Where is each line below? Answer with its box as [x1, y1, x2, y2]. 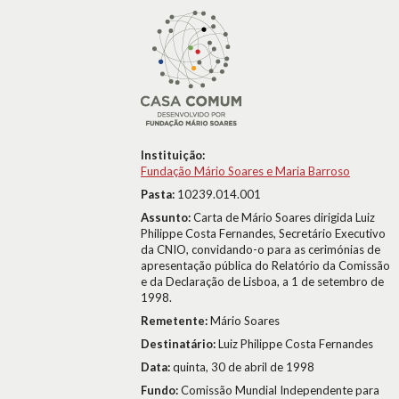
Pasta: [141, 187, 177, 201]
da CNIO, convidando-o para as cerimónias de [141, 242, 380, 256]
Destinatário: [141, 337, 218, 351]
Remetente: [141, 313, 210, 328]
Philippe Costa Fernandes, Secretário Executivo [141, 226, 386, 240]
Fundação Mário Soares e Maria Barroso [141, 164, 350, 178]
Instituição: [141, 148, 205, 162]
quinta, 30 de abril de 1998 [173, 360, 314, 374]
